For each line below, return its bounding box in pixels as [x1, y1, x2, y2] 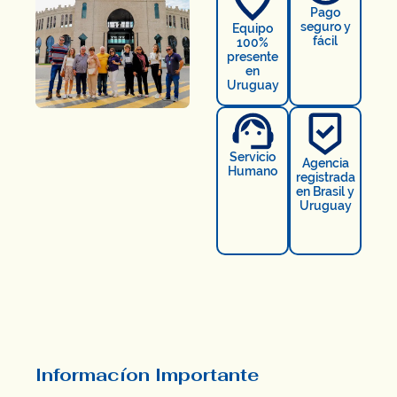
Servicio [230, 150, 276, 165]
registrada [295, 170, 355, 185]
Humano [228, 164, 278, 179]
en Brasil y [296, 184, 355, 199]
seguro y [300, 19, 351, 34]
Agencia [301, 156, 349, 171]
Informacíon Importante [35, 362, 259, 386]
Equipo [232, 20, 274, 35]
